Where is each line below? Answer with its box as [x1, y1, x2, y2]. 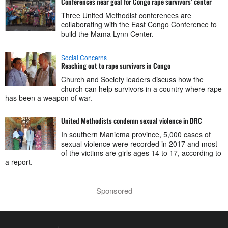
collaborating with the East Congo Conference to [61, 19, 217, 30]
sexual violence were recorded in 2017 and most [61, 138, 217, 149]
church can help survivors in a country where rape [61, 83, 222, 94]
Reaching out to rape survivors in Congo [61, 60, 170, 71]
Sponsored [96, 185, 132, 196]
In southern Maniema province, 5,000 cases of [61, 129, 211, 140]
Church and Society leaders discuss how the [61, 74, 204, 85]
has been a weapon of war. [5, 93, 92, 103]
